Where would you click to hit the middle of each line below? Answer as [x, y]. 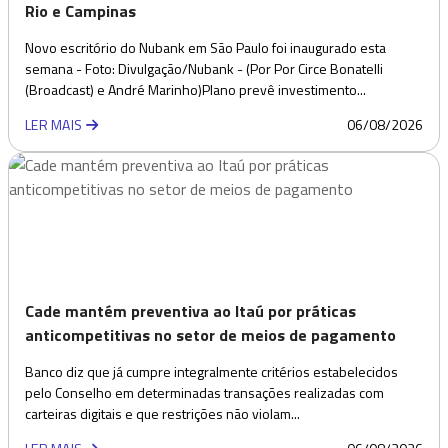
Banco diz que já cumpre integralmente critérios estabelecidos [211, 371]
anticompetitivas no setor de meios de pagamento [210, 334]
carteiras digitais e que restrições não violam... [162, 413]
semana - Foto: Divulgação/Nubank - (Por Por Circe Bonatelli [204, 68]
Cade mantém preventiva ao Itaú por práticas [190, 310]
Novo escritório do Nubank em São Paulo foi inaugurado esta [205, 47]
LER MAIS [55, 124]
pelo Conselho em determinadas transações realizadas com [204, 392]
